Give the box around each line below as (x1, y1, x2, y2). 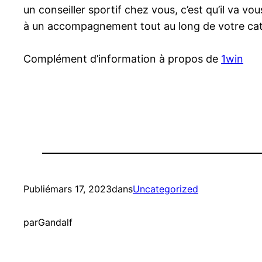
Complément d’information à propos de (23, 53, 221, 65)
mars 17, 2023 (50, 183, 112, 195)
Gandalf (38, 216, 73, 229)
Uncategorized (133, 183, 198, 195)
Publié (23, 183, 50, 195)
